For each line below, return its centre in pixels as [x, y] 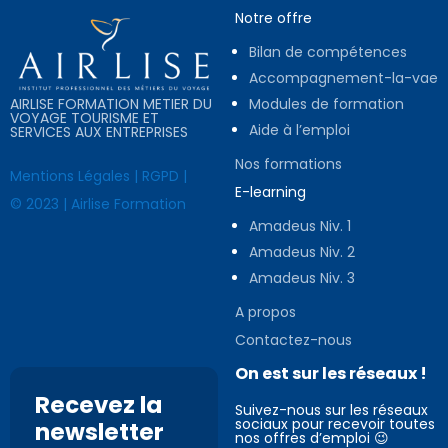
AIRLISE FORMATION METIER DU [111, 103]
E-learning [270, 192]
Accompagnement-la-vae [343, 78]
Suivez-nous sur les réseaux [331, 410]
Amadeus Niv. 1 [299, 226]
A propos [265, 312]
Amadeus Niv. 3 [301, 278]
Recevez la [98, 405]
